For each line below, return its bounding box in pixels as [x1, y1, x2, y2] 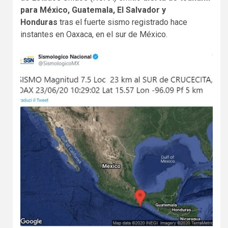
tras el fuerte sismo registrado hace [60, 17, 187, 27]
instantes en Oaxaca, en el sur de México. [20, 29, 167, 39]
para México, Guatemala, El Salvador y [20, 5, 166, 15]
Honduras [20, 17, 60, 27]
